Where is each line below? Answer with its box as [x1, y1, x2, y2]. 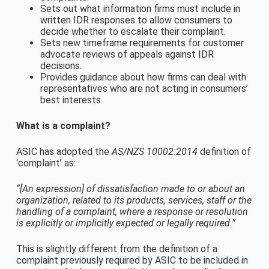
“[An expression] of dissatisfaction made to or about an [16, 183, 245, 195]
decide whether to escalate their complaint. [40, 26, 226, 37]
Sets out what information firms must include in [40, 3, 240, 14]
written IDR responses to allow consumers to [40, 14, 232, 26]
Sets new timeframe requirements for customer [40, 37, 244, 49]
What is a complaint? [16, 120, 110, 131]
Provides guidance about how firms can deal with [40, 71, 246, 83]
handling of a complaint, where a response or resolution [16, 206, 248, 217]
